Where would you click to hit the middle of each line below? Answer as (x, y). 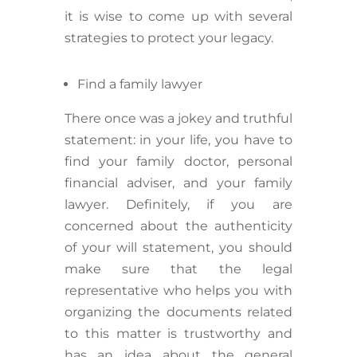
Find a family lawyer (141, 84)
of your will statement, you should (178, 248)
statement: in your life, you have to (178, 140)
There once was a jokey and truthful (178, 119)
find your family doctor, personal (178, 162)
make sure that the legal (178, 269)
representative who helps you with (178, 291)
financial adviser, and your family (178, 183)
